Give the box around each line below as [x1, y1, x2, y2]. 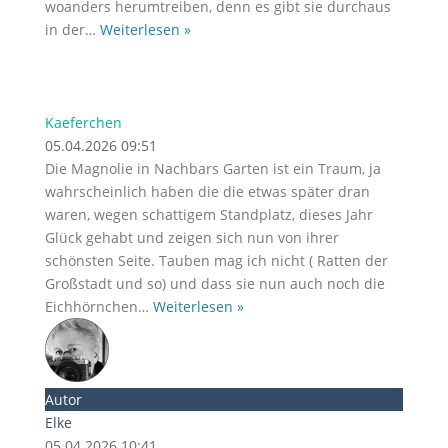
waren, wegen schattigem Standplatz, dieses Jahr [44, 205, 373, 224]
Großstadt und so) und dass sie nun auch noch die [44, 274, 385, 293]
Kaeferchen [44, 113, 122, 132]
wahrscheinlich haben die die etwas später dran [44, 182, 370, 201]
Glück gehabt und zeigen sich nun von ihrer [44, 228, 339, 247]
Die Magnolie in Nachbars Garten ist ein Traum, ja [44, 159, 381, 178]
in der [44, 20, 85, 39]
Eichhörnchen [44, 297, 138, 316]
